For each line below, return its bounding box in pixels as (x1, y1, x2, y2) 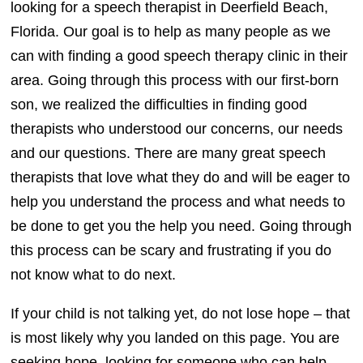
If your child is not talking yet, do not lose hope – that (11, 305, 351, 322)
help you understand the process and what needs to (11, 193, 346, 210)
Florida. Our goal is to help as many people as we (11, 23, 331, 40)
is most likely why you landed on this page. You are (11, 329, 340, 346)
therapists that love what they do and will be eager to (11, 169, 351, 186)
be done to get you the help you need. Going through (11, 217, 352, 234)
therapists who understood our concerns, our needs (11, 120, 344, 137)
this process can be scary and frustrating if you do (11, 241, 332, 258)
